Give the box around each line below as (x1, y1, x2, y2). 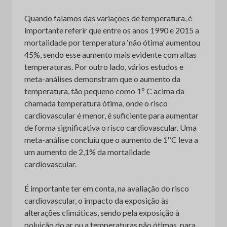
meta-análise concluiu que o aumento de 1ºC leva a (24, 134, 198, 144)
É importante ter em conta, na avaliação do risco (24, 183, 189, 193)
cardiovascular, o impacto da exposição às (24, 195, 169, 205)
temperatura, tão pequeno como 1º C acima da (24, 86, 184, 96)
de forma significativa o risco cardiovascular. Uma (24, 122, 197, 132)
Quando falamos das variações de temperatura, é (24, 13, 192, 23)
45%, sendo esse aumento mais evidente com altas (24, 49, 197, 59)
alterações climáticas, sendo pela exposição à (24, 207, 179, 217)
